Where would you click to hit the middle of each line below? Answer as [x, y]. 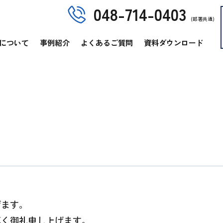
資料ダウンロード [174, 42]
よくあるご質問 [107, 42]
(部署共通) [203, 19]
